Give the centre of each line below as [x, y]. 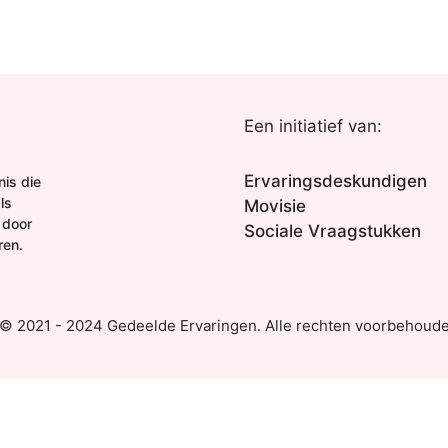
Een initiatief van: [313, 125]
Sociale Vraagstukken [332, 230]
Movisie [275, 205]
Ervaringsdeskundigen [335, 180]
